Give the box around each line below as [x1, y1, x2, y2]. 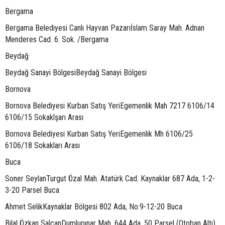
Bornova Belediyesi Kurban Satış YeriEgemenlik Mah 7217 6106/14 [5, 101, 214, 110]
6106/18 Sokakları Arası [5, 141, 80, 150]
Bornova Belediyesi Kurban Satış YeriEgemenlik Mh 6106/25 [5, 129, 193, 139]
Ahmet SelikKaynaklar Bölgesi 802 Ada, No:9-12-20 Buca [5, 202, 182, 211]
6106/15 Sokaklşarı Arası [5, 113, 83, 122]
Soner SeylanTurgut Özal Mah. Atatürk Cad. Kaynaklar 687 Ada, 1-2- [5, 174, 215, 183]
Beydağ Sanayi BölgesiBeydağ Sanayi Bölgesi [5, 68, 147, 77]
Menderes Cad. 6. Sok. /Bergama [5, 35, 108, 44]
